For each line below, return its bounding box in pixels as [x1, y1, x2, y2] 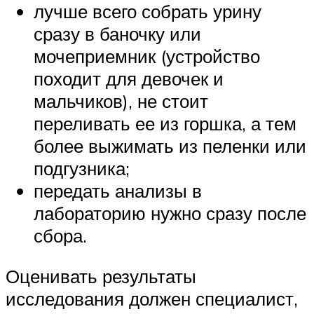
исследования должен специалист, [6, 287, 298, 310]
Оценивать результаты [6, 264, 196, 287]
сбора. [34, 224, 87, 247]
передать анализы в [34, 179, 202, 203]
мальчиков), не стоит [34, 90, 208, 113]
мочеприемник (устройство [34, 45, 260, 68]
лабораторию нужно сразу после [34, 202, 306, 225]
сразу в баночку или [34, 22, 201, 46]
